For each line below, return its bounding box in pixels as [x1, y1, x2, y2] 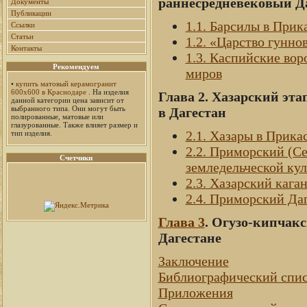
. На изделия [86, 88, 129, 96]
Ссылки [10, 21, 35, 29]
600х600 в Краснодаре [10, 88, 86, 96]
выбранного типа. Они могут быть [10, 104, 125, 112]
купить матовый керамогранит [15, 79, 116, 88]
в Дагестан [158, 104, 226, 120]
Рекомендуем [53, 62, 99, 71]
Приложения [158, 284, 233, 300]
